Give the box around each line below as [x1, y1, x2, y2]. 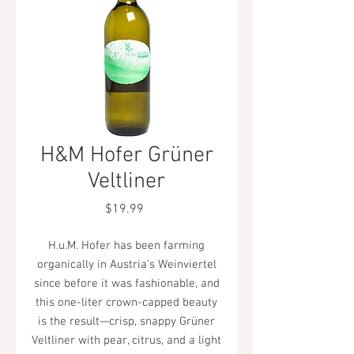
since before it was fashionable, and [33, 277, 220, 291]
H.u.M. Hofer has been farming [48, 239, 205, 253]
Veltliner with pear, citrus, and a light [32, 333, 221, 348]
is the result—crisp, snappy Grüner [38, 314, 215, 329]
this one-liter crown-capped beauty [36, 296, 217, 310]
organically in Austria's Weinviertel [36, 258, 217, 272]
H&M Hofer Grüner [40, 142, 213, 169]
